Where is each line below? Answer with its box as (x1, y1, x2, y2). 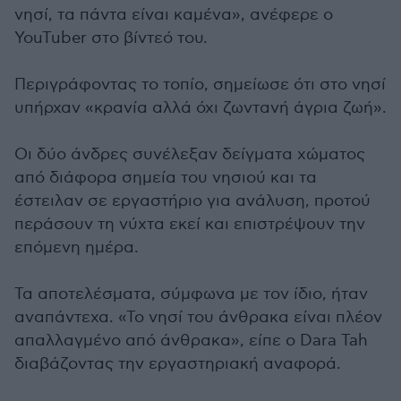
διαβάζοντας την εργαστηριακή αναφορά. (14, 354, 341, 373)
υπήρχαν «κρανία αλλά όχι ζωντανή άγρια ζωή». (14, 98, 387, 117)
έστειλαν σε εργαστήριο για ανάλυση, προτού (14, 192, 371, 210)
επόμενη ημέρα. (14, 238, 139, 257)
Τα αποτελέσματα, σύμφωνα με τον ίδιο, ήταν (14, 285, 368, 303)
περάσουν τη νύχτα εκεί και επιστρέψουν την (14, 215, 365, 234)
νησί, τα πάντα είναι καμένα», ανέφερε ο (14, 5, 333, 24)
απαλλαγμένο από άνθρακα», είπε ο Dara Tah (14, 331, 368, 350)
